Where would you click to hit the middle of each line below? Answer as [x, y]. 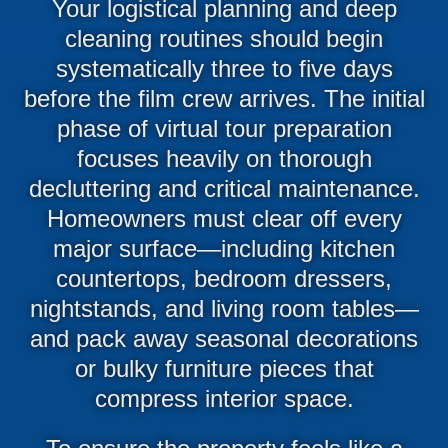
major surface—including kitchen [224, 248]
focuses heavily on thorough [224, 158]
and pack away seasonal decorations [224, 338]
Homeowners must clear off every [224, 218]
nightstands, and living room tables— [224, 308]
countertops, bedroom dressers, [224, 278]
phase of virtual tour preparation [224, 128]
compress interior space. [224, 398]
